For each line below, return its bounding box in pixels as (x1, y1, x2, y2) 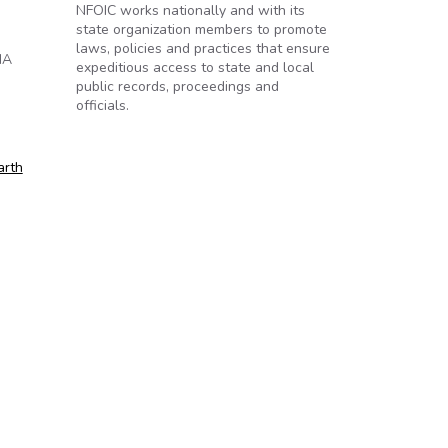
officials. (76, 96, 129, 115)
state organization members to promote (76, 20, 327, 39)
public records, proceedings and (76, 77, 279, 96)
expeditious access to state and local (76, 58, 314, 77)
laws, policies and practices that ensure (76, 39, 330, 58)
